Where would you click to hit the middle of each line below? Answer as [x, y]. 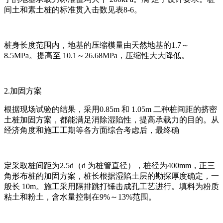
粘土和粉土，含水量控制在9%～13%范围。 [80, 197]
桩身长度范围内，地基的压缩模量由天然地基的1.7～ [97, 45]
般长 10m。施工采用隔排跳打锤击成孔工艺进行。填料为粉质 [111, 186]
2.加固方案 [23, 91]
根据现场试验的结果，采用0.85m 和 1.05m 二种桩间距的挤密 [111, 109]
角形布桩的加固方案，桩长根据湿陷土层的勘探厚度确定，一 [111, 176]
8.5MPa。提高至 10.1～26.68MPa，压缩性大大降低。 [97, 55]
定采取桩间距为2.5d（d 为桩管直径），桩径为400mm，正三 [110, 165]
